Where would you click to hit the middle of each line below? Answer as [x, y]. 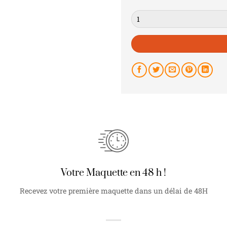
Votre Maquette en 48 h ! [113, 173]
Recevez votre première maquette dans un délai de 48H [113, 191]
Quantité [144, 15]
